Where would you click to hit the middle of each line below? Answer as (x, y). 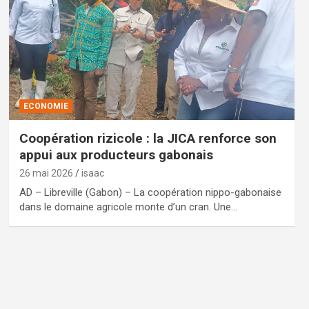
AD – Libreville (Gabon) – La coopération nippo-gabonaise (150, 192)
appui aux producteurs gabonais (116, 154)
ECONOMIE (46, 106)
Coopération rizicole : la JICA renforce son (148, 138)
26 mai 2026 (46, 173)
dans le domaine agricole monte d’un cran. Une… (128, 207)
